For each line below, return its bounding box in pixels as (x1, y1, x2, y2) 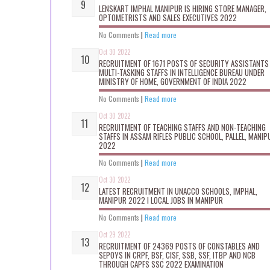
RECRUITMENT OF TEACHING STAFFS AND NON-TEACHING (99, 121, 266, 133)
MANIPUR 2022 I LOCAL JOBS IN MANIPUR (99, 193, 223, 206)
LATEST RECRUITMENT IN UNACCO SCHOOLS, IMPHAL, (99, 184, 257, 197)
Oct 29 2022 (99, 229, 130, 239)
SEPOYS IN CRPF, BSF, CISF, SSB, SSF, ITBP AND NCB (99, 248, 256, 261)
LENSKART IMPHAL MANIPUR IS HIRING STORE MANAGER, (99, 2, 266, 14)
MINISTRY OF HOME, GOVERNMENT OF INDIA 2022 (99, 75, 246, 87)
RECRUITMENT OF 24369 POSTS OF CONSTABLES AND (99, 239, 260, 252)
